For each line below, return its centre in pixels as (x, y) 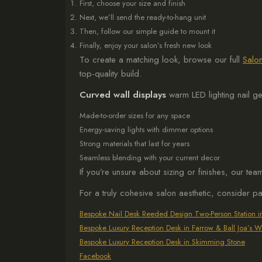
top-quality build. (111, 74)
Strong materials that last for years (135, 144)
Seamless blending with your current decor (150, 158)
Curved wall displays (123, 95)
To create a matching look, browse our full (161, 60)
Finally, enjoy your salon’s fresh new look (146, 45)
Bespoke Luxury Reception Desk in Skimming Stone (162, 242)
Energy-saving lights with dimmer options (146, 130)
